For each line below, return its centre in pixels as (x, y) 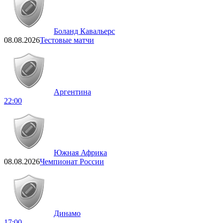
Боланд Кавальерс (84, 31)
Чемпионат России (72, 162)
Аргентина (72, 92)
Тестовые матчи (67, 40)
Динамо (67, 214)
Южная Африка (80, 153)
